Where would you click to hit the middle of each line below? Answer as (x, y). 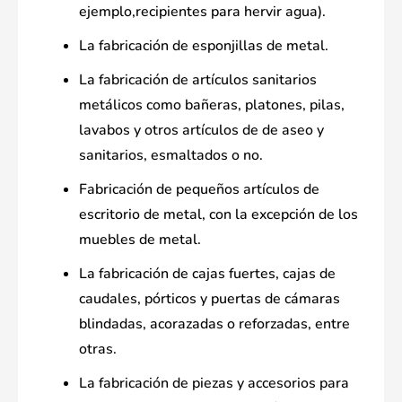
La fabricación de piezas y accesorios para (214, 384)
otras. (98, 350)
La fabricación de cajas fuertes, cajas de (207, 274)
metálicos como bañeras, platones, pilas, (212, 105)
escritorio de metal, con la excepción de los (218, 215)
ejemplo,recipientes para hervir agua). (202, 12)
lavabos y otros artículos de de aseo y (201, 131)
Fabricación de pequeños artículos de (199, 190)
